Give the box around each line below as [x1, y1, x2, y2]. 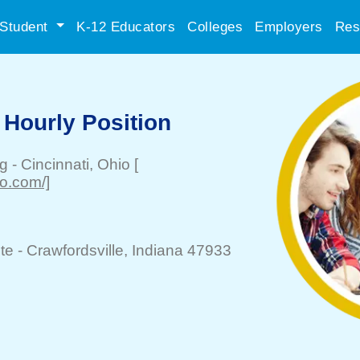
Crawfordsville [27, 242, 124, 259]
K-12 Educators [76, 18, 175, 35]
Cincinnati [21, 156, 89, 173]
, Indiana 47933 [124, 242, 231, 259]
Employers [255, 18, 323, 35]
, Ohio [89, 156, 130, 173]
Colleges [187, 18, 243, 35]
